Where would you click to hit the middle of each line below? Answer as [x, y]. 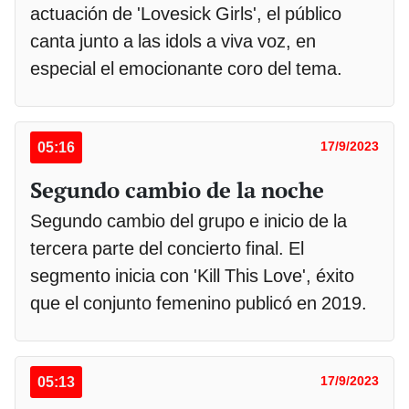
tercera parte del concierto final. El [167, 248]
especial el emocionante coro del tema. [186, 68]
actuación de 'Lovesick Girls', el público [186, 13]
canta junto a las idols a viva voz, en [173, 41]
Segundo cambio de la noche [177, 189]
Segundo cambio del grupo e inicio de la [189, 220]
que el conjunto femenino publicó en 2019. [199, 303]
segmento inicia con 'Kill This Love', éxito [192, 275]
